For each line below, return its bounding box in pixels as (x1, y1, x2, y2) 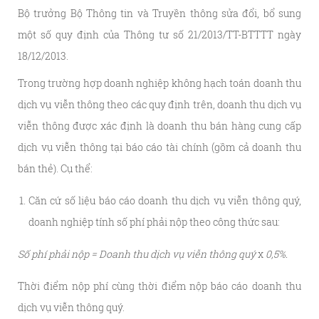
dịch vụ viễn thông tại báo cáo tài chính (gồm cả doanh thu (18, 140, 301, 154)
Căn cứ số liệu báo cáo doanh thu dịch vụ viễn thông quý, (28, 194, 301, 207)
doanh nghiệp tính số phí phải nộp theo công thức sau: (28, 215, 280, 229)
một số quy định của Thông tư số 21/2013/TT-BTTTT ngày (18, 28, 301, 41)
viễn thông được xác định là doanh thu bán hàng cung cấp (18, 119, 301, 132)
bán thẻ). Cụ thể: (18, 162, 93, 175)
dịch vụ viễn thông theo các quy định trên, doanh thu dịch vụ (18, 98, 301, 111)
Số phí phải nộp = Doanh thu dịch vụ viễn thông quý (18, 247, 258, 261)
